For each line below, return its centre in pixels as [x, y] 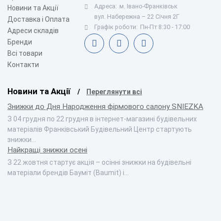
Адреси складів [33, 31]
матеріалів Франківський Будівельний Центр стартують [100, 129]
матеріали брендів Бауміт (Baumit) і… [68, 173]
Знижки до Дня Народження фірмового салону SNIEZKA [105, 107]
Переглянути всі [114, 92]
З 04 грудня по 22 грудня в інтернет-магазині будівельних [102, 119]
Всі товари [25, 54]
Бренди [20, 42]
